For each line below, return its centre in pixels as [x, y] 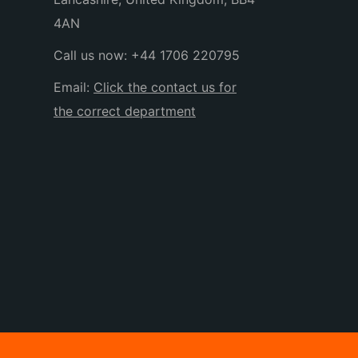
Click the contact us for [165, 87]
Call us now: [92, 55]
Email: [74, 87]
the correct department [125, 111]
